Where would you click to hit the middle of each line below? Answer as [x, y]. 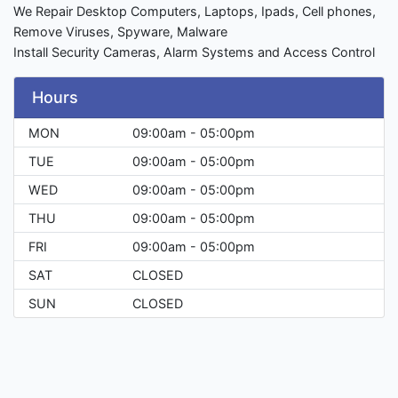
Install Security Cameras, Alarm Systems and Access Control [194, 52]
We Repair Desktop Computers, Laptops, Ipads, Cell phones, [195, 12]
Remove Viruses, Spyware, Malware [120, 32]
